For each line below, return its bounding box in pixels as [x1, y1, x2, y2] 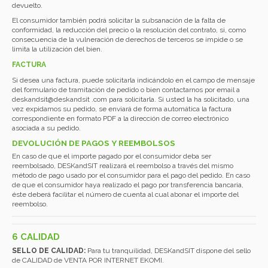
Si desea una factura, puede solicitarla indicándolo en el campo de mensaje [12, 75, 255, 84]
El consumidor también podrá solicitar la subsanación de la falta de [12, 16, 226, 25]
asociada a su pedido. [12, 123, 81, 132]
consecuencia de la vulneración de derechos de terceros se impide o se [12, 35, 243, 44]
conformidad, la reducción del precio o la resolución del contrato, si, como [12, 26, 246, 35]
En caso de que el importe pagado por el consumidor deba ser [12, 152, 211, 161]
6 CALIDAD [12, 232, 60, 243]
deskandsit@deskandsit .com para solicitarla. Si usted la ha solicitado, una [12, 95, 249, 103]
